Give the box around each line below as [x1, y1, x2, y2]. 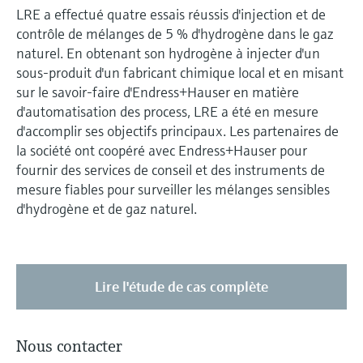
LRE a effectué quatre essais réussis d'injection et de [16, 5, 326, 24]
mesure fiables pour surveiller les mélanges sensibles [16, 180, 330, 199]
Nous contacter [16, 336, 122, 357]
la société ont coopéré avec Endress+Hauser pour [16, 141, 307, 160]
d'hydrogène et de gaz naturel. [16, 199, 197, 219]
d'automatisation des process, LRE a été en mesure [16, 102, 318, 122]
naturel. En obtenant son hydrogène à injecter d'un [16, 44, 320, 63]
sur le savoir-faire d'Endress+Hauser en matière [16, 83, 299, 102]
